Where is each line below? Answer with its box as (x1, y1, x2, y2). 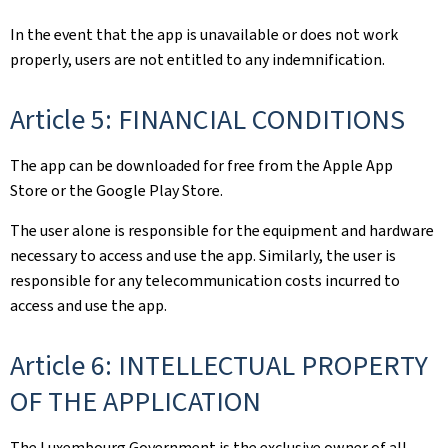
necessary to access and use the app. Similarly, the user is (10, 244, 396, 266)
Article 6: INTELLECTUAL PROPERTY (10, 346, 428, 384)
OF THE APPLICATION (10, 382, 261, 420)
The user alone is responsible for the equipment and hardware (10, 219, 434, 241)
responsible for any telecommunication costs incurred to (10, 269, 400, 291)
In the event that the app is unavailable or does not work (10, 23, 398, 45)
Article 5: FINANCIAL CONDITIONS (10, 100, 405, 138)
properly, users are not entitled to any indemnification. (10, 48, 385, 70)
